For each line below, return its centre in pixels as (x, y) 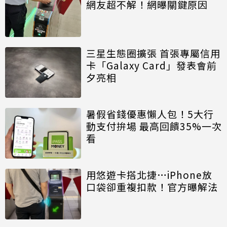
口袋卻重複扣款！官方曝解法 (152, 186)
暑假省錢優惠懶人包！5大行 (150, 113)
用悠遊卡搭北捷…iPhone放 (149, 174)
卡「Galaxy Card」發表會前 (152, 65)
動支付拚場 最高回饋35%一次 (154, 126)
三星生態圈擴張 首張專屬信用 (153, 53)
